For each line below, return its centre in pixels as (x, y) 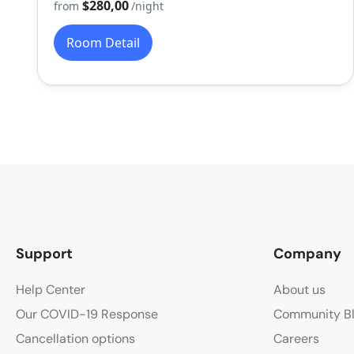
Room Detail (103, 43)
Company (307, 254)
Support (44, 254)
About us (299, 290)
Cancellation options (75, 339)
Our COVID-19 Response (87, 314)
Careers (296, 339)
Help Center (51, 290)
